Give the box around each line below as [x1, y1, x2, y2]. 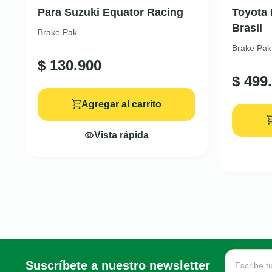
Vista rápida [94, 129, 149, 140]
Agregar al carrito [81, 98, 161, 109]
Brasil [232, 21, 262, 34]
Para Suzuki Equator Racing [38, 5, 183, 18]
